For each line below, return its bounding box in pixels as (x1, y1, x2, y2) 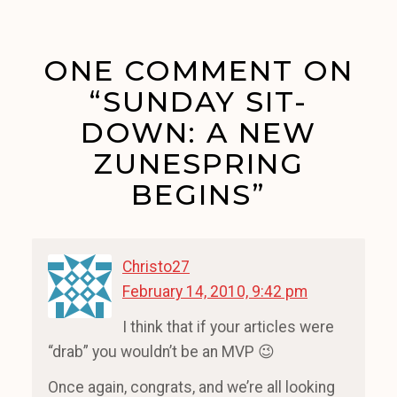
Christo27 (122, 258, 190, 276)
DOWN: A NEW (81, 115, 316, 151)
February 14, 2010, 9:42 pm (122, 283, 307, 301)
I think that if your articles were (122, 318, 334, 337)
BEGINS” (131, 177, 266, 213)
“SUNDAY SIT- (90, 84, 307, 120)
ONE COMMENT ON (43, 53, 354, 89)
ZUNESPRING (93, 146, 304, 182)
